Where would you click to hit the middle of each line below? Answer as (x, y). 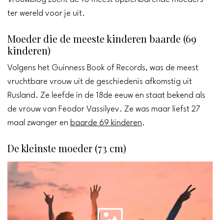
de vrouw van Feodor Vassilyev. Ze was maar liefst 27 (104, 110)
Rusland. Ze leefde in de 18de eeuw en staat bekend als (106, 96)
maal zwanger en (39, 123)
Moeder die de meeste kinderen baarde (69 (102, 39)
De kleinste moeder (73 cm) (67, 148)
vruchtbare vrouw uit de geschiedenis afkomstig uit (100, 82)
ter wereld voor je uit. (46, 14)
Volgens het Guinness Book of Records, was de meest (103, 68)
